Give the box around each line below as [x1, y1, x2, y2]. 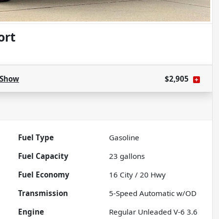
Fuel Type [18, 132, 54, 143]
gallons [118, 151, 145, 161]
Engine [18, 207, 44, 217]
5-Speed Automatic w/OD [109, 188, 197, 198]
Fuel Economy [18, 170, 70, 180]
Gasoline [109, 132, 140, 143]
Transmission [18, 188, 68, 198]
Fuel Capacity [18, 151, 69, 161]
